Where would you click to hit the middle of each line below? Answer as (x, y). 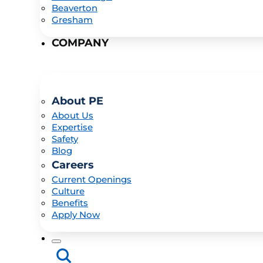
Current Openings (92, 179)
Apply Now (76, 215)
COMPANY (80, 43)
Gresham (72, 20)
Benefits (70, 203)
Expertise (72, 127)
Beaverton (75, 8)
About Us (73, 115)
